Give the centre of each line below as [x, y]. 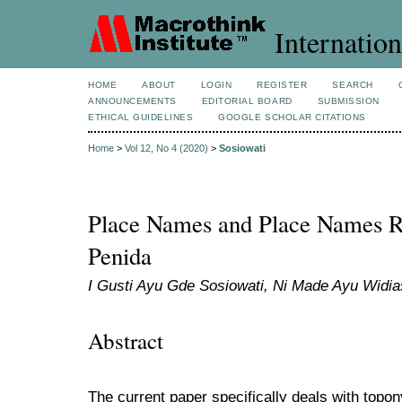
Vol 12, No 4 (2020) [166, 149]
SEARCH [353, 85]
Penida [120, 256]
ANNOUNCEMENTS [132, 101]
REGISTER [282, 85]
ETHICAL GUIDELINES [141, 117]
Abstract [126, 340]
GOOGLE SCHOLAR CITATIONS [292, 117]
